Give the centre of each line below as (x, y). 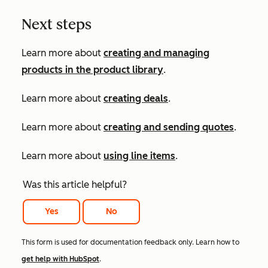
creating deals (136, 99)
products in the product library (92, 70)
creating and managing (156, 53)
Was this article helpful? (75, 185)
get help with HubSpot (60, 259)
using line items (139, 156)
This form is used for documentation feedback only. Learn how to (130, 243)
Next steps (57, 25)
